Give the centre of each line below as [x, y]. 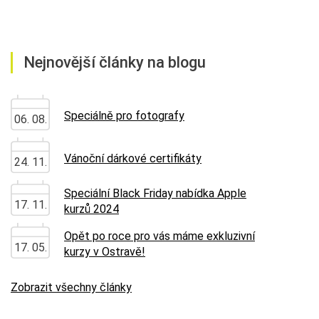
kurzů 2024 [91, 209]
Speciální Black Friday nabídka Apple [155, 193]
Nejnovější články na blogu [115, 62]
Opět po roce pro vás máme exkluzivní [159, 236]
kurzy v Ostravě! [105, 252]
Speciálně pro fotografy [124, 116]
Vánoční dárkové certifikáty [133, 158]
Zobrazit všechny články [71, 287]
